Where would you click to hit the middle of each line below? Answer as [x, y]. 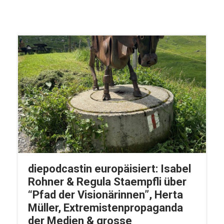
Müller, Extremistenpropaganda [105, 208]
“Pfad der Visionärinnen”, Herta [105, 195]
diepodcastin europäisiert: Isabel [109, 169]
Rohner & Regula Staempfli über [107, 182]
